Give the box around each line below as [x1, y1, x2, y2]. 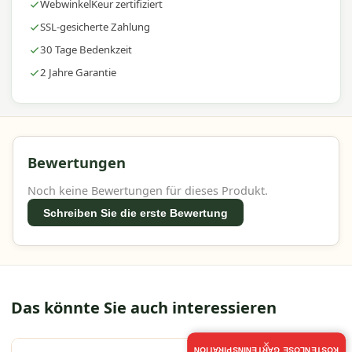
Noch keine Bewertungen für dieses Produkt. [27, 182, 268, 198]
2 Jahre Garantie [39, 65, 116, 80]
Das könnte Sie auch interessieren [10, 297, 277, 319]
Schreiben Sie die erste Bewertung [42, 206, 228, 219]
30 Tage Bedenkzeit [39, 42, 132, 57]
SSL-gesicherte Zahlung [39, 20, 150, 35]
